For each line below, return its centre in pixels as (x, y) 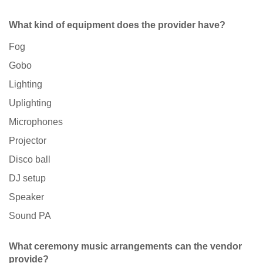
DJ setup (27, 178)
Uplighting (30, 103)
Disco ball (30, 160)
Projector (28, 141)
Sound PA (30, 216)
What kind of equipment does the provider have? (117, 25)
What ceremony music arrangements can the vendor (125, 247)
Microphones (36, 122)
